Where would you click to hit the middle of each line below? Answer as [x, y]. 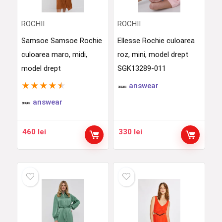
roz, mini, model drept [153, 55]
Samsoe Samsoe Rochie [61, 41]
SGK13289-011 [141, 68]
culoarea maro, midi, [54, 55]
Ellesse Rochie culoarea [156, 41]
